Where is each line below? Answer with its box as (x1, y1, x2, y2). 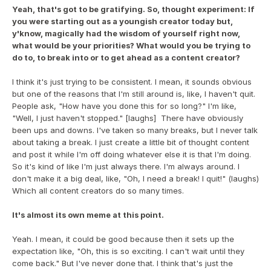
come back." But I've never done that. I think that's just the (12, 258, 233, 268)
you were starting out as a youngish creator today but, (12, 16, 233, 26)
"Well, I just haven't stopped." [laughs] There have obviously (12, 113, 243, 123)
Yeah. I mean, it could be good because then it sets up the (12, 234, 234, 244)
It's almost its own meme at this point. (12, 210, 164, 220)
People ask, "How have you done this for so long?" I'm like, (12, 101, 237, 111)
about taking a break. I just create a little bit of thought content (12, 137, 249, 147)
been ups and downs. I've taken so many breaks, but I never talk (12, 125, 258, 135)
